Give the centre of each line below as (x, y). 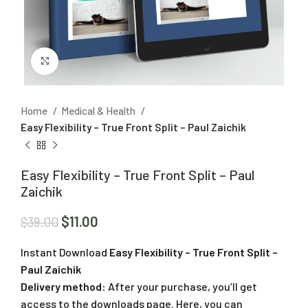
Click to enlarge (94, 61)
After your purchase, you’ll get (181, 286)
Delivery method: (63, 286)
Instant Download (64, 252)
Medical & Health (99, 110)
